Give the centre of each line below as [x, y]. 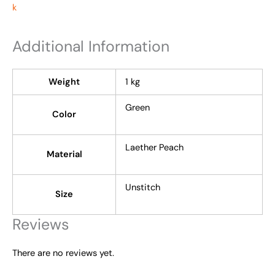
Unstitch [142, 188]
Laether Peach [154, 148]
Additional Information [91, 47]
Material [64, 155]
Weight [64, 82]
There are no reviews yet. [63, 254]
